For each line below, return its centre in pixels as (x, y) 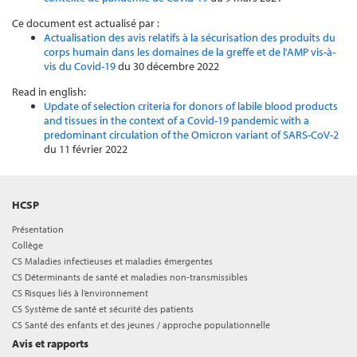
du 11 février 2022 (86, 149)
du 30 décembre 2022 (167, 66)
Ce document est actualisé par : (86, 23)
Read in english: (49, 92)
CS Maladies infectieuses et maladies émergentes (112, 261)
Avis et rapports (50, 343)
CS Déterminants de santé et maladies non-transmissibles (130, 277)
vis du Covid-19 (80, 66)
